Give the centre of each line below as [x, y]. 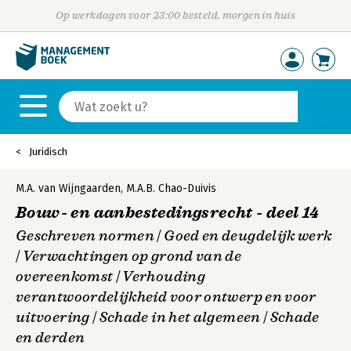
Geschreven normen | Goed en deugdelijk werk [174, 236]
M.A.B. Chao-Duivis [171, 188]
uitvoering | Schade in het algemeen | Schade [168, 317]
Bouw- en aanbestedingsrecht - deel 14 [168, 213]
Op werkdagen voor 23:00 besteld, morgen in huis [175, 15]
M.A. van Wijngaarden [68, 188]
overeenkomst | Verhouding [110, 277]
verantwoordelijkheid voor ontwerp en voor [166, 297]
